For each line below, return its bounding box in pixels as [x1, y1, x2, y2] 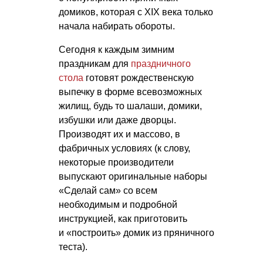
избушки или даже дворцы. [59, 115, 176, 126]
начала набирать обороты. [59, 21, 175, 32]
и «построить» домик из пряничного [59, 228, 214, 238]
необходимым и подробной [59, 200, 177, 210]
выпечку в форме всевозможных [59, 87, 202, 97]
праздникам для [59, 59, 131, 69]
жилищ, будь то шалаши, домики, [59, 101, 202, 112]
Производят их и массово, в [59, 129, 180, 140]
